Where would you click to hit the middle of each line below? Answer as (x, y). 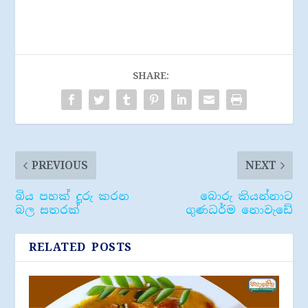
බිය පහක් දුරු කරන (73, 196)
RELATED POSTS (80, 247)
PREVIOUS (60, 165)
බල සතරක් (48, 210)
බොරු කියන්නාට (246, 196)
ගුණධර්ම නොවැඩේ (239, 210)
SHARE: (151, 75)
